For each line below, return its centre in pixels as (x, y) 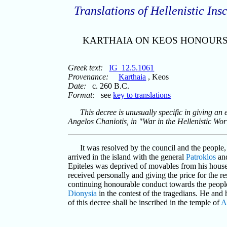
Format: (82, 95)
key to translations (142, 95)
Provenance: (88, 77)
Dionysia (83, 193)
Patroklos (201, 157)
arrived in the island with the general (127, 157)
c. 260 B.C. (108, 86)
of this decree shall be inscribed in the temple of (145, 202)
